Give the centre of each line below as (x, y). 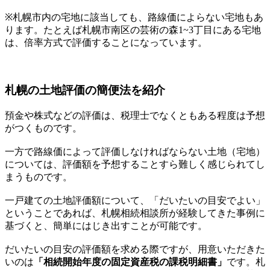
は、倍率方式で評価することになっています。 (106, 43)
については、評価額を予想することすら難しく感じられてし (135, 164)
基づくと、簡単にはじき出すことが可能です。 (106, 225)
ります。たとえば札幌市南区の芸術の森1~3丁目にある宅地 (133, 30)
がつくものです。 (43, 128)
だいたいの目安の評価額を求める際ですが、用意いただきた (135, 249)
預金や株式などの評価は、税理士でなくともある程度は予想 (135, 115)
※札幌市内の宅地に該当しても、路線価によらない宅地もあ (134, 17)
